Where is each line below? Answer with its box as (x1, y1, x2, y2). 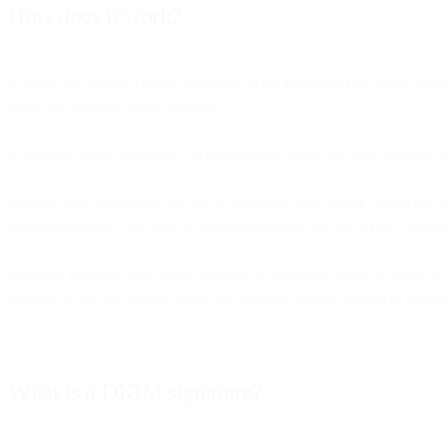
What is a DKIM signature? (8, 378, 263, 405)
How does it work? (8, 2, 182, 29)
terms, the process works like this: (8, 98, 220, 116)
